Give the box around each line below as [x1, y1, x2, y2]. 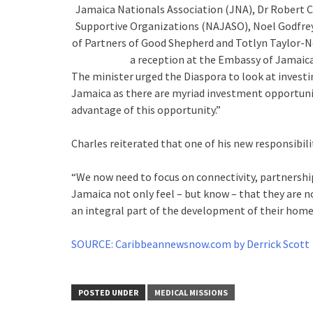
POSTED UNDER [78, 287, 138, 298]
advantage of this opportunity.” [71, 103, 221, 117]
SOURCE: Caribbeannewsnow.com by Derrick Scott [71, 237, 310, 251]
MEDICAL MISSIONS [154, 287, 228, 298]
